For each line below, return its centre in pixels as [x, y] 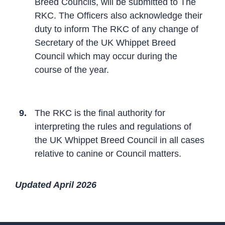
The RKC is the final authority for [100, 113]
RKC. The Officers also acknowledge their [119, 15]
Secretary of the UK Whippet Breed [105, 42]
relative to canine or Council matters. [108, 153]
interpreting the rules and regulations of [113, 126]
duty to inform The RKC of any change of [117, 29]
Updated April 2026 [56, 185]
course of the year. [72, 70]
